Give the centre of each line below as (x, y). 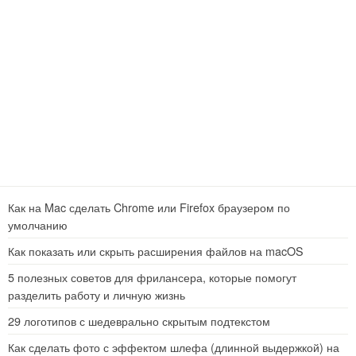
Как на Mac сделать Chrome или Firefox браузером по (149, 207)
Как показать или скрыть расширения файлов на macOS (156, 251)
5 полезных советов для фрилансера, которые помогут (152, 277)
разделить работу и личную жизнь (97, 295)
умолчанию (38, 225)
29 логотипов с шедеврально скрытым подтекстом (139, 321)
